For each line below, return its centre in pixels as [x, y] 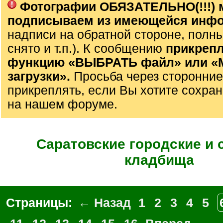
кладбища [159, 160]
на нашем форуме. [62, 104]
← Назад [105, 203]
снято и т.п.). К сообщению [87, 49]
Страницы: [41, 203]
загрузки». [41, 76]
